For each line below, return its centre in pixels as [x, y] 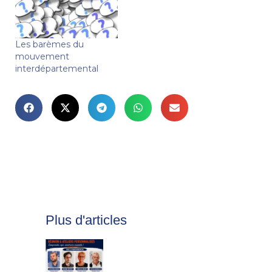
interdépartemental [57, 68]
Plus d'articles [86, 220]
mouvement [42, 56]
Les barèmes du [49, 44]
